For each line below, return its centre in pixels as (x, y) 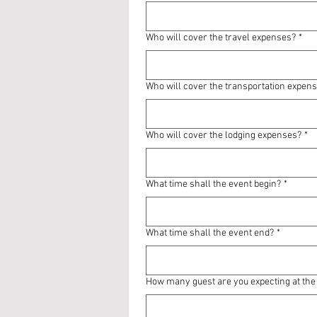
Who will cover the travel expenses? (221, 38)
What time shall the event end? (210, 233)
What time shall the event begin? (213, 184)
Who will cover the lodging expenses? (224, 136)
